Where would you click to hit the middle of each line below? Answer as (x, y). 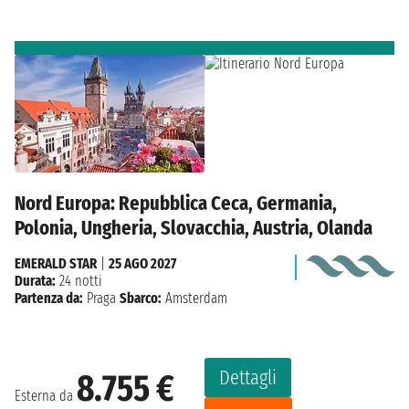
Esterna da (46, 395)
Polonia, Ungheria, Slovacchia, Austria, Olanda (194, 228)
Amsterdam (194, 299)
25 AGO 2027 (142, 264)
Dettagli (248, 378)
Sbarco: (141, 299)
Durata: (35, 281)
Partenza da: (49, 299)
